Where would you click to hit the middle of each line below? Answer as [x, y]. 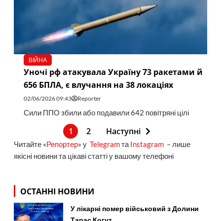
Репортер [62, 145]
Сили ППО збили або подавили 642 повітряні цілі [106, 113]
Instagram [147, 145]
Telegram [105, 145]
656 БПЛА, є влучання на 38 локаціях [98, 85]
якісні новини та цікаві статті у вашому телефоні [93, 156]
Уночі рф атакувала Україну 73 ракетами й [113, 72]
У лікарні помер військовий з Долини [134, 208]
